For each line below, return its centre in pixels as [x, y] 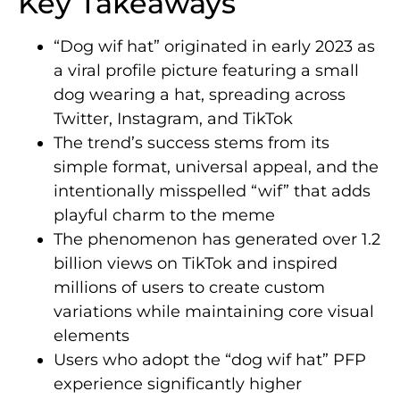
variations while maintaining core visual [214, 312]
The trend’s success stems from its [192, 143]
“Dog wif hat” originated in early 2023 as [214, 47]
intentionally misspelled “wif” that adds [212, 192]
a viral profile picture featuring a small [206, 71]
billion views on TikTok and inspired [196, 264]
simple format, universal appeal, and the [216, 167]
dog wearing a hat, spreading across [200, 95]
